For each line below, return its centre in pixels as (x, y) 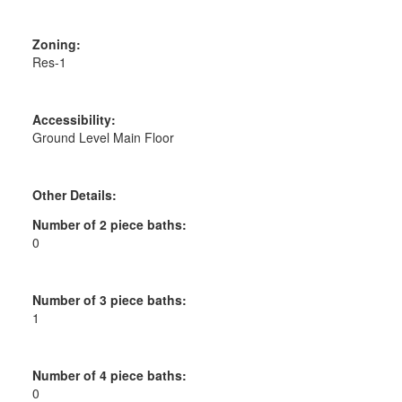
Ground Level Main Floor (103, 137)
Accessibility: (74, 119)
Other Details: (74, 194)
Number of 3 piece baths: (109, 299)
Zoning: (56, 44)
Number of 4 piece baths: (109, 375)
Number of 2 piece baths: (109, 224)
